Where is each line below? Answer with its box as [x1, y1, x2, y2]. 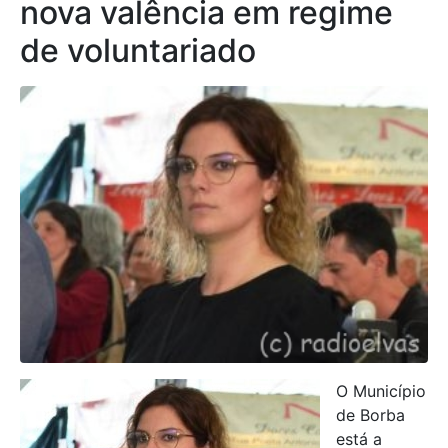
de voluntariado [20, 30, 264, 70]
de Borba [336, 404, 405, 425]
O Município [336, 380, 426, 401]
